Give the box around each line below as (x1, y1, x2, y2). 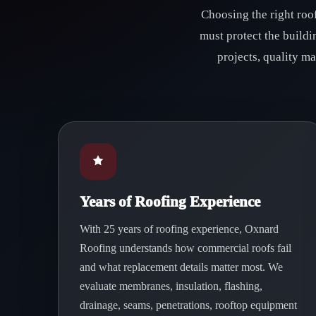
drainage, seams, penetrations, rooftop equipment (80, 299, 297, 311)
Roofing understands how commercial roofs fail (80, 242, 291, 254)
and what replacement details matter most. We (80, 261, 283, 273)
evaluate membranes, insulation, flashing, (80, 280, 262, 292)
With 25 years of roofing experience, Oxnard (80, 223, 279, 235)
